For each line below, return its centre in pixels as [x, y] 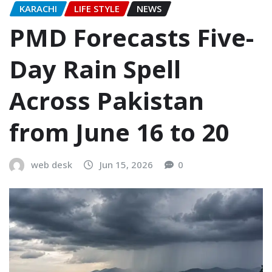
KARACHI [38, 8]
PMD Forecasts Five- [131, 38]
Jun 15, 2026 [126, 165]
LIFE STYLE [97, 8]
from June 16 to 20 [119, 132]
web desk [52, 165]
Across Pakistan [107, 101]
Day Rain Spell [95, 69]
